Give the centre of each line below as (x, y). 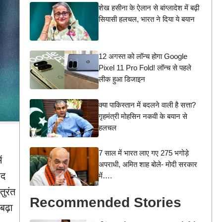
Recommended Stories (106, 203)
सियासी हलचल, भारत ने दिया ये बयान (146, 19)
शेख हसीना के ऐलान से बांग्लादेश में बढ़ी (149, 8)
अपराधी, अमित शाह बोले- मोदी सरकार (148, 165)
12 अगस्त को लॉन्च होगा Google (143, 56)
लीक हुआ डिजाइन (122, 79)
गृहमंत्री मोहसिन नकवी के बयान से (143, 116)
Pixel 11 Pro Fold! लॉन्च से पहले (145, 67)
